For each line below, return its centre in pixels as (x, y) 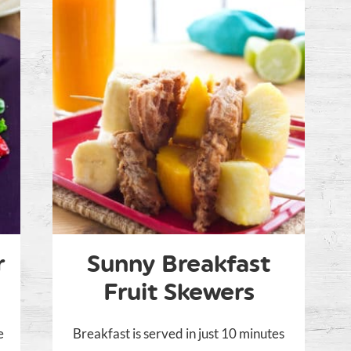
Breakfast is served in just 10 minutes (179, 334)
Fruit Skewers (179, 292)
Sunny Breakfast (179, 264)
